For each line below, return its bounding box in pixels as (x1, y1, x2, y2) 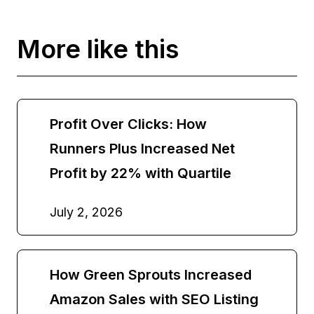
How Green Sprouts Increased (50, 266, 252, 283)
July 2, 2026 (50, 204, 123, 219)
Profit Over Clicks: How (50, 115, 207, 132)
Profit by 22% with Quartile (50, 164, 231, 182)
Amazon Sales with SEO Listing (50, 290, 259, 308)
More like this (17, 33, 179, 64)
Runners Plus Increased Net (50, 139, 235, 157)
